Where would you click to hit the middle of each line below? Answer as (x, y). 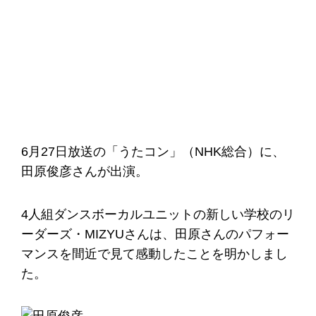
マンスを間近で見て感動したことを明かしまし (154, 254)
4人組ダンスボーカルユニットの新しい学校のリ (158, 214)
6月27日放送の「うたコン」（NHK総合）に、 (153, 152)
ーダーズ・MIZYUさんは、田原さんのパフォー (155, 234)
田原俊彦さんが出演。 (85, 171)
